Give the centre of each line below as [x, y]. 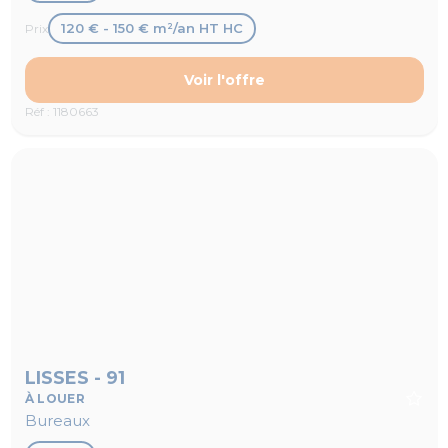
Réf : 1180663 [61, 112]
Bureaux [57, 421]
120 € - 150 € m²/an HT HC [151, 28]
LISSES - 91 [74, 378]
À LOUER [55, 399]
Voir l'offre [224, 79]
